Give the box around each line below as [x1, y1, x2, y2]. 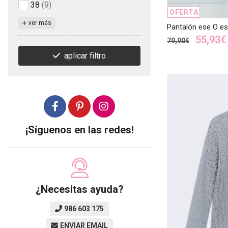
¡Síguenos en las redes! [25, 123, 134, 136]
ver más [28, 19, 51, 26]
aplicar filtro [64, 50, 106, 61]
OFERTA [169, 8, 198, 16]
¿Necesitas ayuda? [35, 183, 124, 195]
